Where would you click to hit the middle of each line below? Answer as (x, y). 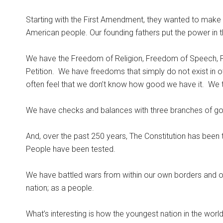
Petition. (40, 71)
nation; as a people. (60, 188)
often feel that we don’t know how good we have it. (115, 84)
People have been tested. (71, 149)
